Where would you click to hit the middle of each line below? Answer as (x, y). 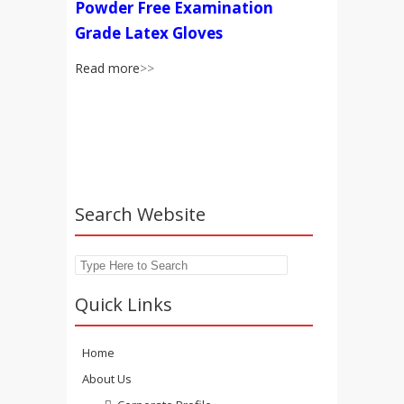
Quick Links (124, 305)
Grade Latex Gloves (149, 33)
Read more (107, 68)
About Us (107, 379)
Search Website (140, 214)
